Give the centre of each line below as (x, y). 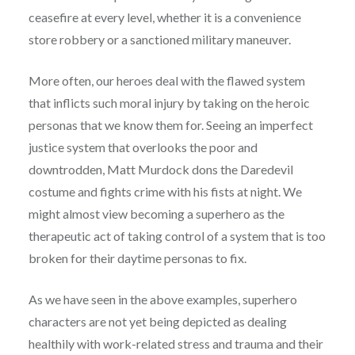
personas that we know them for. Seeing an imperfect (170, 124)
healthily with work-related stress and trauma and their (176, 343)
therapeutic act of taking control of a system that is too (177, 235)
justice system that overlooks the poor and (143, 147)
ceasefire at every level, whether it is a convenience (164, 17)
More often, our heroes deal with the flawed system (166, 80)
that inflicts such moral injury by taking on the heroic (169, 102)
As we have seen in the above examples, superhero (162, 299)
